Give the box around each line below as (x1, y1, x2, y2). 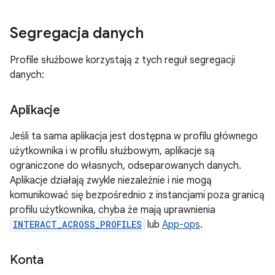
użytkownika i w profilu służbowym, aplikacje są (10, 145, 215, 157)
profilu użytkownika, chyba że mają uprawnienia (10, 204, 215, 216)
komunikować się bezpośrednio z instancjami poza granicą (10, 189, 265, 201)
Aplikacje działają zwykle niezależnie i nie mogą (10, 174, 212, 187)
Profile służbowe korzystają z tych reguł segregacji (10, 54, 235, 66)
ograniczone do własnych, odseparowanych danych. (10, 160, 241, 172)
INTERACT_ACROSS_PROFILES (13, 219, 142, 230)
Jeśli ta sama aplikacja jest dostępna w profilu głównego (10, 130, 258, 142)
